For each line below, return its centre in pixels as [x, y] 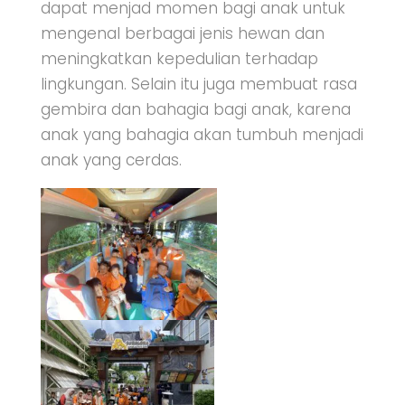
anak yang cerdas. [111, 160]
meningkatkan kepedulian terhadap [179, 59]
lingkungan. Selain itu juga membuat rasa [198, 84]
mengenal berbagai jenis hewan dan [182, 33]
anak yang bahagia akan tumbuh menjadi [202, 135]
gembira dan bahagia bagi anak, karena [195, 109]
